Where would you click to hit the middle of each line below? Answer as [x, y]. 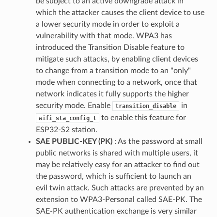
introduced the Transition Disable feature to [110, 47]
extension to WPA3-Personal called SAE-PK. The [119, 199]
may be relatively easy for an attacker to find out [117, 164]
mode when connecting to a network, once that [116, 82]
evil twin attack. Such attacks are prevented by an [120, 188]
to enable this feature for [142, 117]
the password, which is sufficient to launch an [113, 176]
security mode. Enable [74, 105]
